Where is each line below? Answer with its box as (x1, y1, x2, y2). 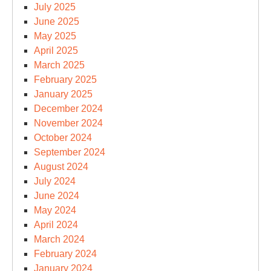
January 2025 (34, 89, 93, 99)
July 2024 (34, 176, 76, 186)
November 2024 (34, 118, 103, 128)
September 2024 (34, 147, 105, 157)
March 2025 (34, 60, 85, 70)
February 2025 (34, 74, 97, 85)
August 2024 (34, 162, 88, 172)
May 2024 (34, 205, 76, 215)
